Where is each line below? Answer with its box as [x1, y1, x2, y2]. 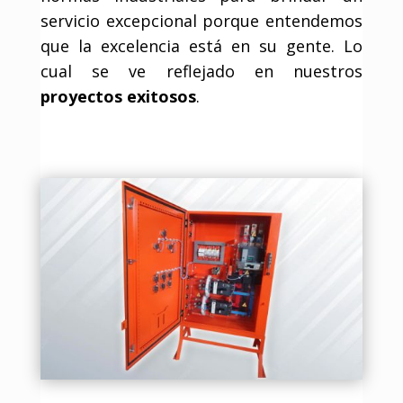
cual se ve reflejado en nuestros [40, 59, 363, 82]
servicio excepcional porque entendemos [40, 9, 363, 31]
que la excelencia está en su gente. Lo [40, 34, 363, 57]
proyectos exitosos [40, 85, 196, 107]
